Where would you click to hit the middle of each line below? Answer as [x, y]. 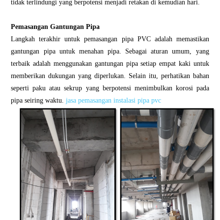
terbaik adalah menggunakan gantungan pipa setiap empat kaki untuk [110, 63]
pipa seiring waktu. [39, 100]
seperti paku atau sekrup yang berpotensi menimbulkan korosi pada [110, 88]
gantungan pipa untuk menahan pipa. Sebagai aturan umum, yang [110, 51]
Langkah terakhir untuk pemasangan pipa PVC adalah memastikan [110, 39]
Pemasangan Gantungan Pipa [55, 26]
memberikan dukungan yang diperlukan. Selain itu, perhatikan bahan [110, 75]
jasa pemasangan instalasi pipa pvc [114, 100]
